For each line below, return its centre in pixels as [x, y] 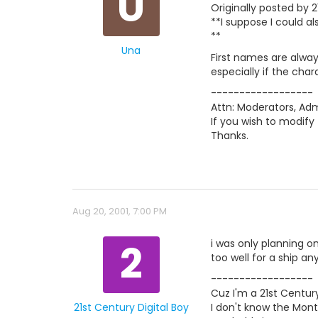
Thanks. [230, 136]
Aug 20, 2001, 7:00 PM [120, 211]
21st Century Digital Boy [131, 307]
